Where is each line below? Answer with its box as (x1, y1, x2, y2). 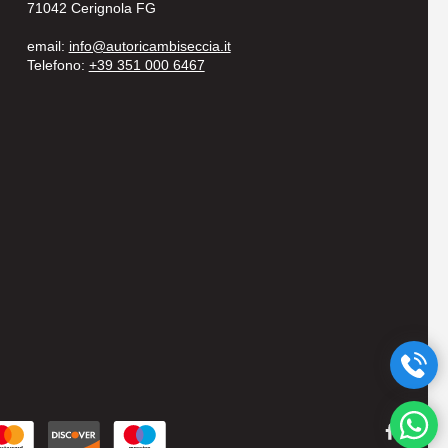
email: (26, 39, 69, 55)
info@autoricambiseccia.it (68, 39, 231, 55)
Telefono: (26, 58, 89, 74)
